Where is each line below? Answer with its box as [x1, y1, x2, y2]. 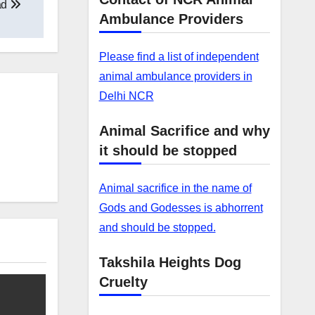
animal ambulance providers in [98, 70, 252, 82]
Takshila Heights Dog [98, 255, 241, 270]
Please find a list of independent [98, 51, 259, 63]
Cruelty [98, 274, 148, 290]
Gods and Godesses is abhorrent [98, 202, 263, 214]
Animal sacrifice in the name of [98, 182, 252, 194]
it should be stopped [98, 143, 237, 158]
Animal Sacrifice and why [98, 123, 270, 139]
